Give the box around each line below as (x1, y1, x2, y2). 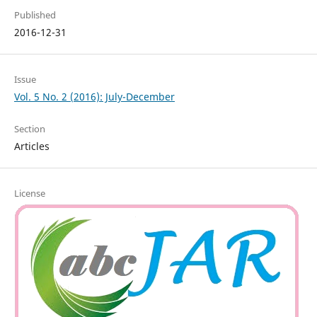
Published (13, 8, 56, 21)
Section (13, 122, 45, 135)
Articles (13, 139, 50, 153)
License (13, 186, 45, 200)
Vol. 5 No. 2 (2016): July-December (13, 89, 175, 103)
